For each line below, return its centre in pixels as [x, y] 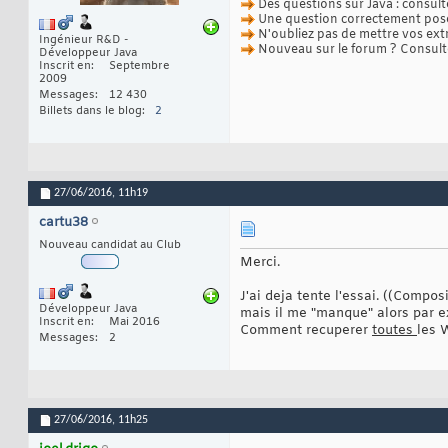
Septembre [139, 66]
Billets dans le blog [90, 111]
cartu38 [63, 223]
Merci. [260, 263]
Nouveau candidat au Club [110, 245]
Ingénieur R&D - [83, 40]
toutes [394, 331]
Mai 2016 [134, 322]
